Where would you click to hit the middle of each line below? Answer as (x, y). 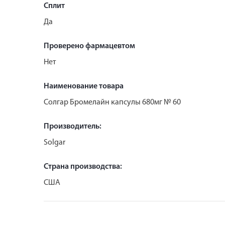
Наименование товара (84, 86)
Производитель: (73, 126)
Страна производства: (83, 166)
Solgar (54, 142)
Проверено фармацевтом (89, 46)
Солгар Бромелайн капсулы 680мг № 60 (112, 102)
